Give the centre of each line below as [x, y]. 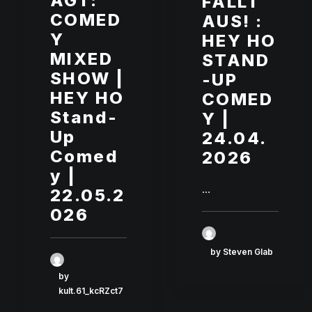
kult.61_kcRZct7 [91, 290]
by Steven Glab [242, 251]
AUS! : [233, 21]
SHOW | [87, 78]
